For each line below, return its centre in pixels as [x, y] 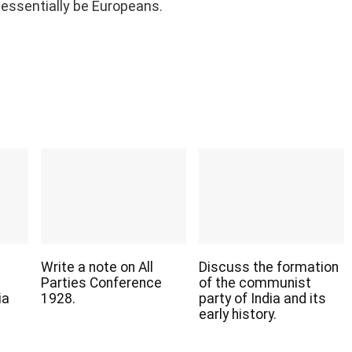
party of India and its [262, 299]
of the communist [255, 283]
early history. [237, 315]
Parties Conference [101, 283]
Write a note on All [97, 268]
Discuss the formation [268, 268]
